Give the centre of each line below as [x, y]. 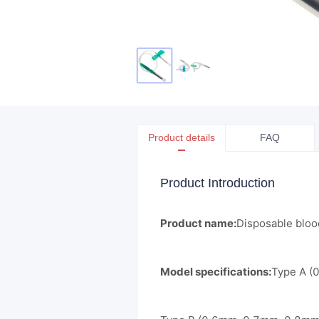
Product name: [198, 223]
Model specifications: [216, 272]
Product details [181, 137]
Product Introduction [218, 183]
